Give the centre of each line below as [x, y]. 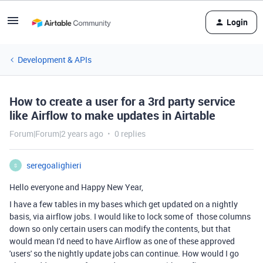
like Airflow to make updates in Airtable [112, 115]
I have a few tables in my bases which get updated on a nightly [124, 204]
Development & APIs [55, 60]
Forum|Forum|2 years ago [56, 134]
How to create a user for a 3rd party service [122, 101]
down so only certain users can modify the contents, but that [120, 229]
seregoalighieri [54, 165]
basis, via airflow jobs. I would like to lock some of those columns [130, 216]
